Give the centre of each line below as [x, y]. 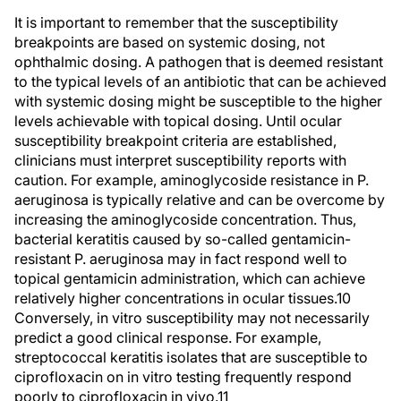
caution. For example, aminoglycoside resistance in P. [192, 180]
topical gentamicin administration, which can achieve [190, 278]
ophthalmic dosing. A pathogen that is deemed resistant [199, 62]
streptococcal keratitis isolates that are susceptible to [191, 357]
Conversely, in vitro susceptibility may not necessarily [192, 318]
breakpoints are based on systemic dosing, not [170, 42]
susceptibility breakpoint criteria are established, [175, 141]
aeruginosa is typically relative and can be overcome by [200, 200]
